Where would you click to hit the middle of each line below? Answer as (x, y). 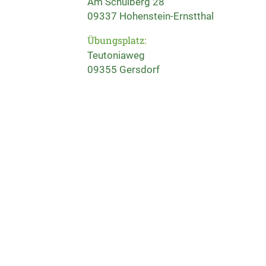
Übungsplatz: (117, 40)
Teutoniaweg (116, 55)
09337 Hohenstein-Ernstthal (151, 16)
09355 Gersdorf (123, 69)
